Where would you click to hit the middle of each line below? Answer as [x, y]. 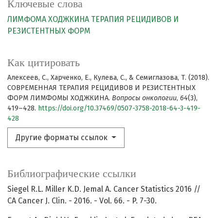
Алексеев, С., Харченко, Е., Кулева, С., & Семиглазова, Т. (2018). [108, 78]
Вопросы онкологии [144, 98]
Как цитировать [44, 63]
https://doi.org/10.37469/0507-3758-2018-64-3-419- [119, 109]
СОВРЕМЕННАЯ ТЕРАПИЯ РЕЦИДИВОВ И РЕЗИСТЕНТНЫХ [101, 88]
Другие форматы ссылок [63, 138]
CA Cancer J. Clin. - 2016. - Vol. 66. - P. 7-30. [82, 201]
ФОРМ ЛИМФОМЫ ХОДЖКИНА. [60, 98]
